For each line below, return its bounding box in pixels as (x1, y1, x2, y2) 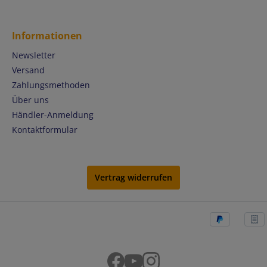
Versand (12, 64, 45, 76)
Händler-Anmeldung (12, 109, 94, 121)
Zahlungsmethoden (12, 79, 90, 91)
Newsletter (12, 49, 55, 61)
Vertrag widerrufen (95, 172, 172, 184)
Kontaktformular (12, 124, 77, 136)
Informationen (12, 29, 82, 43)
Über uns (12, 94, 49, 106)
